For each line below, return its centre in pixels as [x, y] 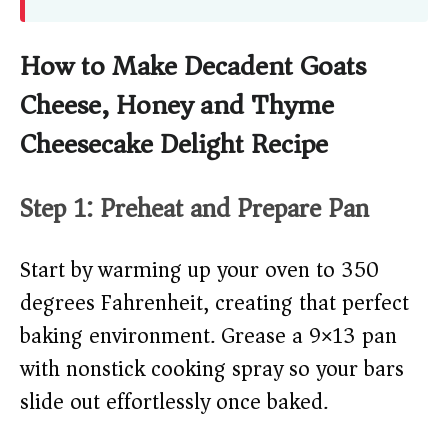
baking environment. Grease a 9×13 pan [208, 336]
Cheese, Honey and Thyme [177, 106]
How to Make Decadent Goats [193, 67]
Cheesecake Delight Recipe [174, 145]
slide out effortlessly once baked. [174, 402]
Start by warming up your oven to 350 [199, 270]
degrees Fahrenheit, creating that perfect [214, 303]
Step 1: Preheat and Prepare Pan [194, 209]
